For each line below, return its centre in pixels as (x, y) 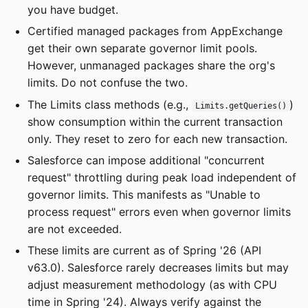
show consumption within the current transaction (155, 121)
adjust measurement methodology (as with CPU (152, 285)
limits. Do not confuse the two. (108, 83)
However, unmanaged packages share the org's (151, 66)
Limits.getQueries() (241, 106)
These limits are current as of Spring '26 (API (144, 251)
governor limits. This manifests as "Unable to (144, 195)
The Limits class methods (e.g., (110, 104)
